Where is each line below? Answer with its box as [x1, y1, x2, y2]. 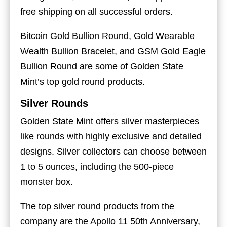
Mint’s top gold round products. [20, 76, 145, 87]
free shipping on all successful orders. [20, 6, 173, 17]
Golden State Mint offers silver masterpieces [20, 116, 199, 126]
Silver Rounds [20, 97, 88, 109]
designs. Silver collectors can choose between [20, 146, 207, 157]
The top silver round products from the [20, 201, 174, 211]
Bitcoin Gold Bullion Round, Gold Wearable [20, 30, 195, 41]
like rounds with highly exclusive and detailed [20, 131, 202, 141]
